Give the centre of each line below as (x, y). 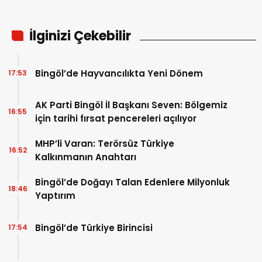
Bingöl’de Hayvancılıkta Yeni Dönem (119, 73)
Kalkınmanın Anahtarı (86, 157)
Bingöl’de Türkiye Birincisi (94, 227)
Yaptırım (55, 196)
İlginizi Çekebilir (80, 36)
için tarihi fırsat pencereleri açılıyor (116, 119)
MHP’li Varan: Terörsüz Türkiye (105, 144)
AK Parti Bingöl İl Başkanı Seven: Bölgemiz (131, 105)
